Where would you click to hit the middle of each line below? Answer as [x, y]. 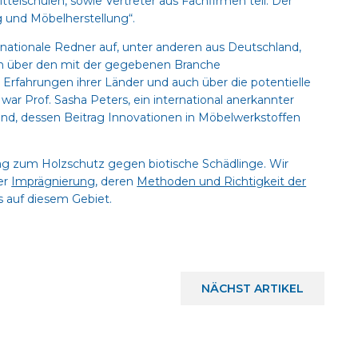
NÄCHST [227, 288]
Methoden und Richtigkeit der [222, 181]
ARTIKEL [278, 288]
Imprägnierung [54, 181]
